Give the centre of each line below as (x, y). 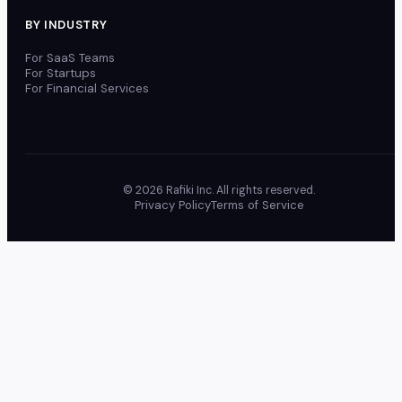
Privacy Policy (172, 205)
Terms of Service (257, 205)
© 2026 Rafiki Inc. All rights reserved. (219, 191)
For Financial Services (87, 89)
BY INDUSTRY (66, 25)
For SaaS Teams (70, 58)
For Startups (61, 74)
